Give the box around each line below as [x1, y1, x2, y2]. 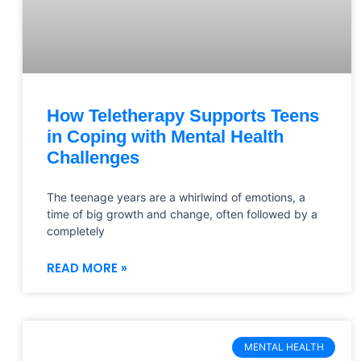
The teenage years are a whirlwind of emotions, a [47, 189, 305, 204]
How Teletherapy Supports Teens [47, 105, 319, 126]
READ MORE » [47, 259, 127, 276]
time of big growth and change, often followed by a [47, 206, 317, 221]
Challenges [47, 147, 139, 168]
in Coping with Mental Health [47, 126, 284, 147]
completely [47, 223, 105, 238]
